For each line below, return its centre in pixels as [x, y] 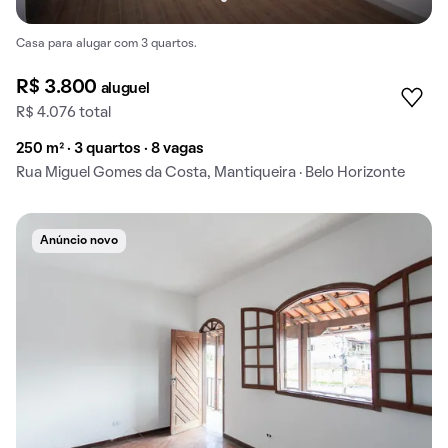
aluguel [125, 89]
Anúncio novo [79, 241]
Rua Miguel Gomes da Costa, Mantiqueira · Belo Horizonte [210, 173]
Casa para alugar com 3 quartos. [106, 44]
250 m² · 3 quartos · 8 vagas [110, 149]
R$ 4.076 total [63, 113]
